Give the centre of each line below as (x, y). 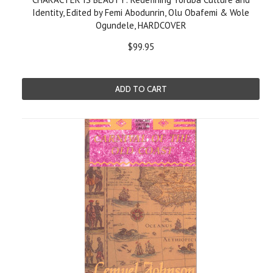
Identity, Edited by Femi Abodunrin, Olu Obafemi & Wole (141, 12)
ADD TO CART (141, 89)
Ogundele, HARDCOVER (141, 25)
